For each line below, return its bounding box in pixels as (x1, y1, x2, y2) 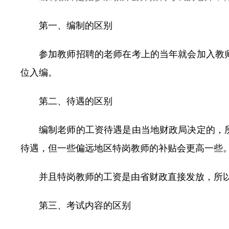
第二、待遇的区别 (39, 96, 112, 106)
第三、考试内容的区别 (39, 200, 131, 211)
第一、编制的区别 (39, 20, 112, 31)
